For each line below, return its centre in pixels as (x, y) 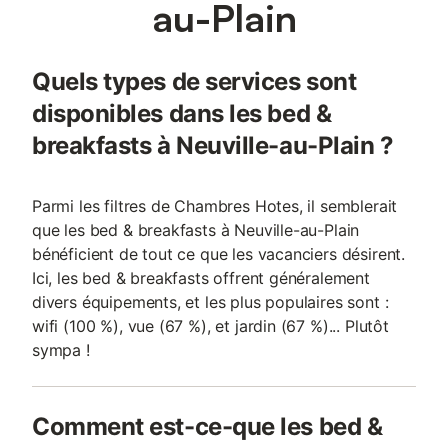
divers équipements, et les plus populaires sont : (210, 302)
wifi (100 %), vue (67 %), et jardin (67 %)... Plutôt (210, 326)
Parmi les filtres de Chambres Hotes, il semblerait (215, 206)
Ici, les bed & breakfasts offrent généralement (201, 278)
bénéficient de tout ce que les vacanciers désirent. (219, 254)
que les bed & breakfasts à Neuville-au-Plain (196, 230)
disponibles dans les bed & (182, 113)
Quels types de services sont (194, 81)
